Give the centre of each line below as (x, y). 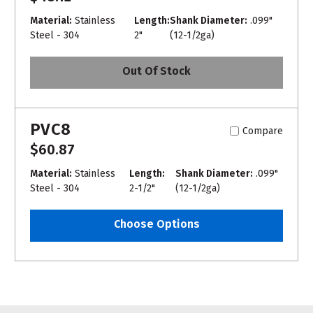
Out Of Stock (156, 71)
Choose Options (156, 224)
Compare (263, 131)
